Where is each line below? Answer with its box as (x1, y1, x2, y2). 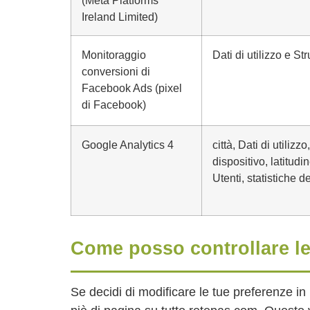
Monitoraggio (82, 48, 146, 61)
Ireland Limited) (82, 10, 158, 23)
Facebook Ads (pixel (82, 82, 182, 94)
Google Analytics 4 (82, 138, 174, 151)
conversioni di (82, 65, 150, 77)
